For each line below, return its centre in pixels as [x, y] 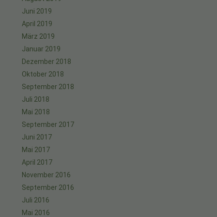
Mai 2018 [36, 112]
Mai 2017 [36, 150]
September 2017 [48, 125]
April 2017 [37, 163]
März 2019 [38, 37]
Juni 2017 [37, 137]
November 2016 [46, 175]
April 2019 [37, 24]
